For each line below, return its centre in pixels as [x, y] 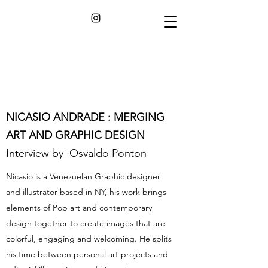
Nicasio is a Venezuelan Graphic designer [83, 176]
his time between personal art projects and [87, 254]
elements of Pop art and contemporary [79, 208]
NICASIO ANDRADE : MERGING [85, 117]
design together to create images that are [86, 223]
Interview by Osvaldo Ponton [78, 153]
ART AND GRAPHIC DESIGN [77, 135]
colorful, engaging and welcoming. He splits [89, 239]
